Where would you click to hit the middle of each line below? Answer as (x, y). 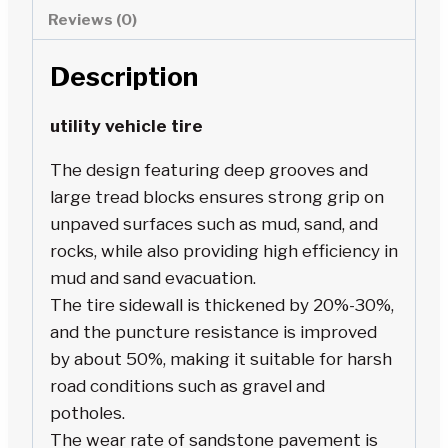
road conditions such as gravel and (187, 386)
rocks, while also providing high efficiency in (224, 251)
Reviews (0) (93, 19)
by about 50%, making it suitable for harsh (221, 359)
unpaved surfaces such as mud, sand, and (214, 224)
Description (124, 77)
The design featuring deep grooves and (209, 170)
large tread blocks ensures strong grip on (217, 197)
